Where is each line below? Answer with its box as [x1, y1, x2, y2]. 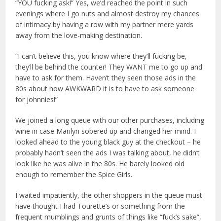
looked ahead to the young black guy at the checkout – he [15, 137, 201, 147]
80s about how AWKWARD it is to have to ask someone [15, 83, 195, 93]
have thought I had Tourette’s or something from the [15, 201, 185, 211]
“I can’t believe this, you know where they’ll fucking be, [15, 51, 187, 61]
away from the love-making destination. [15, 30, 143, 40]
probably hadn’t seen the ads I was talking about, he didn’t [15, 147, 200, 157]
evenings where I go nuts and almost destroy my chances [15, 8, 200, 18]
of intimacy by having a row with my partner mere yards [15, 19, 194, 29]
